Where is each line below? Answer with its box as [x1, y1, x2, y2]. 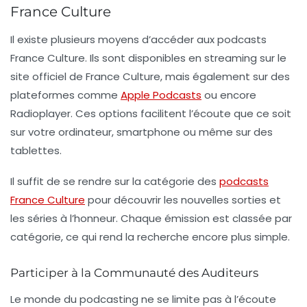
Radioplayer [10, 106, 71, 121]
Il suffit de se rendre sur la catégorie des [10, 173, 219, 188]
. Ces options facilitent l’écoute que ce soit [71, 106, 291, 121]
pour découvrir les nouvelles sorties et [85, 192, 281, 207]
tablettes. [10, 143, 62, 158]
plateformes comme [10, 87, 121, 102]
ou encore [201, 87, 256, 102]
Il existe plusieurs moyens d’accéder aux [10, 32, 217, 47]
